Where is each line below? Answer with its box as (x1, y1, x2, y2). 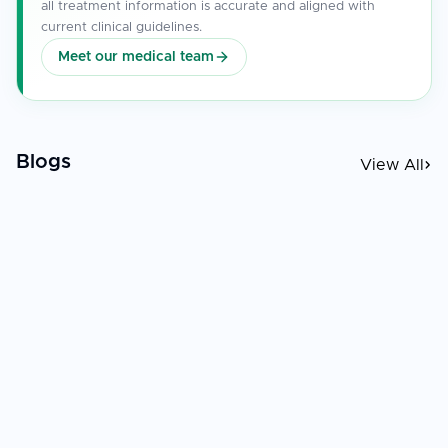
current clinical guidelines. (41, 20, 202, 34)
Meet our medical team (58, 49, 214, 64)
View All (360, 156, 424, 173)
